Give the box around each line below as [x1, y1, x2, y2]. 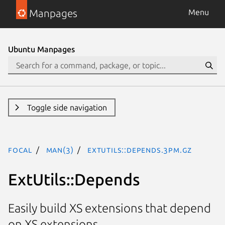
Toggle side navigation [27, 103, 107, 112]
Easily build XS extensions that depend [8, 201, 211, 215]
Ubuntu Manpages [8, 45, 75, 54]
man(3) [46, 145, 74, 154]
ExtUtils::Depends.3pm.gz [87, 145, 192, 154]
